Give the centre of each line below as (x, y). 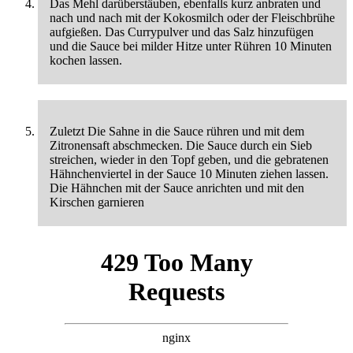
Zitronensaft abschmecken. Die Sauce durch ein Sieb (181, 145)
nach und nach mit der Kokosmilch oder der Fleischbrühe (192, 17)
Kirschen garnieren (97, 202)
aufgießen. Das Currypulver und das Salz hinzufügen (182, 32)
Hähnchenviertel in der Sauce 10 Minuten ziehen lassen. (189, 173)
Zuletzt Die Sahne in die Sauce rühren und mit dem (177, 131)
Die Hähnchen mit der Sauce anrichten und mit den (177, 188)
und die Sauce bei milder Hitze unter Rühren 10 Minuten (191, 46)
